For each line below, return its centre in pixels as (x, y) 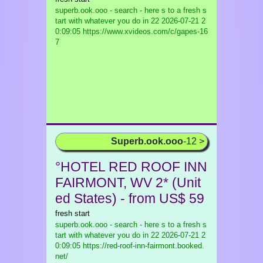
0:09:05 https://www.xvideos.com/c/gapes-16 (131, 31)
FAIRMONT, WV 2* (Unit (128, 183)
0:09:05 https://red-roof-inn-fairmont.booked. (130, 246)
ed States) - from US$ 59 (130, 198)
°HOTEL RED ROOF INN (131, 167)
